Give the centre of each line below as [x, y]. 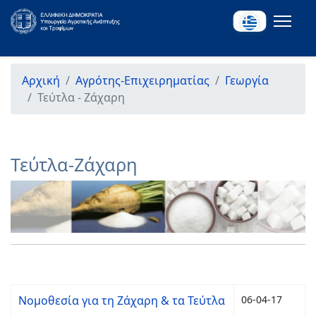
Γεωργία [247, 80]
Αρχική [41, 80]
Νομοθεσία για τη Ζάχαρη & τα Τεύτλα [122, 300]
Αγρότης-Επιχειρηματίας [142, 80]
